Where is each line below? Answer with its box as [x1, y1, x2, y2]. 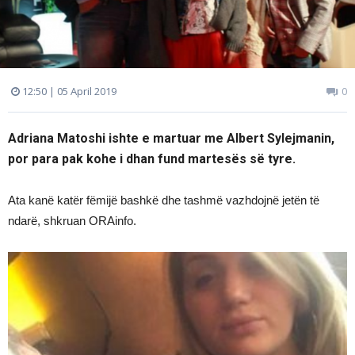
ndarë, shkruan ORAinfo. [8, 213, 136, 227]
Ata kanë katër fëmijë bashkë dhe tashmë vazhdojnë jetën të [8, 193, 319, 207]
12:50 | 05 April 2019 [20, 83, 116, 98]
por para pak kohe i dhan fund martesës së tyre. [8, 151, 296, 166]
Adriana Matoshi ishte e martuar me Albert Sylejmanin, [8, 130, 334, 146]
